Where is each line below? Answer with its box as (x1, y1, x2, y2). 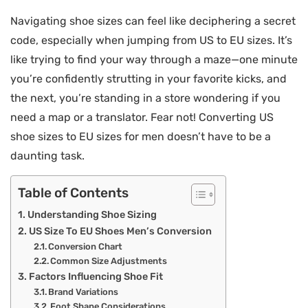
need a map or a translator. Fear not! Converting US (10, 111, 274, 124)
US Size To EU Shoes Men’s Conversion (28, 225, 212, 238)
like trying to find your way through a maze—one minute (10, 53, 298, 67)
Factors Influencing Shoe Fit (28, 270, 163, 283)
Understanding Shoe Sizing (27, 208, 157, 221)
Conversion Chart (48, 241, 123, 252)
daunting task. (10, 149, 85, 163)
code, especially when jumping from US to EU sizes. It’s (10, 34, 292, 47)
